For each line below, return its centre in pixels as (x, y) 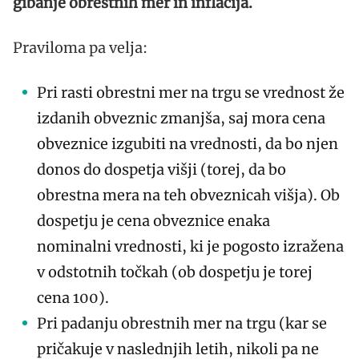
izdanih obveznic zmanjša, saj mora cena (181, 118)
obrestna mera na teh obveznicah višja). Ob (188, 195)
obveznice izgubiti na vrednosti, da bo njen (188, 143)
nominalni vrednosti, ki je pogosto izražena (190, 246)
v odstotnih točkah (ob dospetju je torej (175, 272)
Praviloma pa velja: (80, 47)
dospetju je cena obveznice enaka (153, 220)
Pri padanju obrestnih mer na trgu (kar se (182, 323)
